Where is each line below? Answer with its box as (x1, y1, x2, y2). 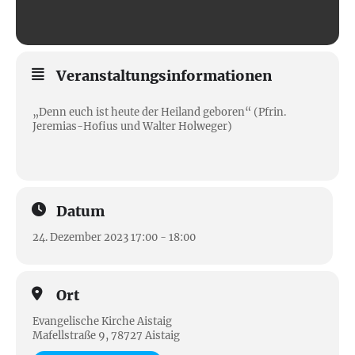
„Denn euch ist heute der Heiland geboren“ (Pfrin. (32, 105, 286, 119)
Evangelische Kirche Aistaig (32, 315, 172, 328)
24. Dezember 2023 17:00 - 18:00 (32, 231, 196, 244)
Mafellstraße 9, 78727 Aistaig (32, 329, 180, 342)
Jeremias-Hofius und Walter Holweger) (32, 120, 236, 133)
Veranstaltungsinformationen (56, 67, 272, 85)
